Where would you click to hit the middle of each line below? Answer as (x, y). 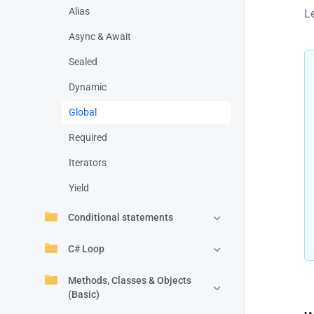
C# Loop (86, 249)
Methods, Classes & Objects (130, 280)
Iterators (88, 163)
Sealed (83, 62)
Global (83, 112)
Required (88, 137)
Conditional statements (121, 217)
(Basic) (84, 294)
